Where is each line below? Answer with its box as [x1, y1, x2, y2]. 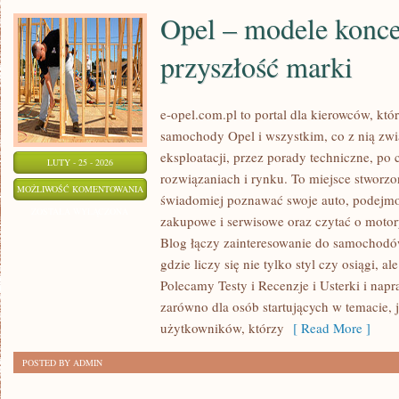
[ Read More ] [284, 319, 370, 337]
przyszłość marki [160, 47, 353, 85]
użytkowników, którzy [160, 319, 284, 337]
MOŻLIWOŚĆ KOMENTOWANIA [17, 183, 143, 195]
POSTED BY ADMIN [22, 356, 102, 369]
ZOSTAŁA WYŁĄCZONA [31, 205, 129, 217]
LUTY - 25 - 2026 [47, 156, 113, 168]
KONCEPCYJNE [142, 248, 206, 261]
